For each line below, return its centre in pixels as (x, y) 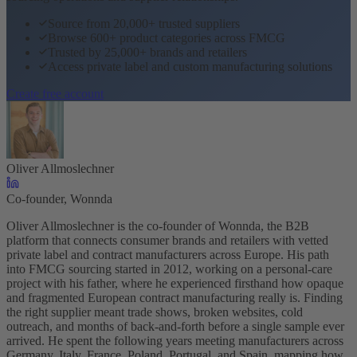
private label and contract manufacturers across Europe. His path (168, 254)
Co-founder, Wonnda (59, 198)
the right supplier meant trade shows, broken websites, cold (155, 312)
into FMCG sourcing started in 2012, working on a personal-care (169, 269)
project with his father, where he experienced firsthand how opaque (175, 283)
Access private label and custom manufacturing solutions (190, 66)
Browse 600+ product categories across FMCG (167, 37)
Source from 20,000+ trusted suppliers (144, 23)
